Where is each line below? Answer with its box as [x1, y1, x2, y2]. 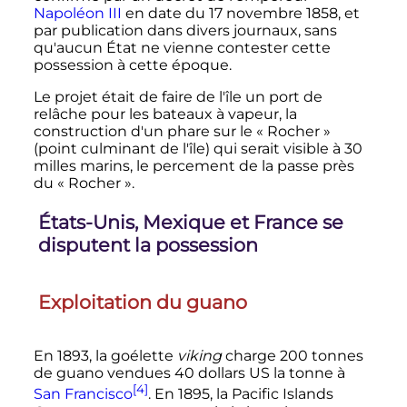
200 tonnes [279, 347, 363, 365]
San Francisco [33, 385, 133, 403]
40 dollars [174, 364, 245, 382]
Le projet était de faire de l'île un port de [33, 88, 323, 106]
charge [221, 347, 280, 365]
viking [176, 347, 222, 365]
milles [33, 157, 76, 175]
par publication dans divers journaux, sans [33, 22, 337, 40]
